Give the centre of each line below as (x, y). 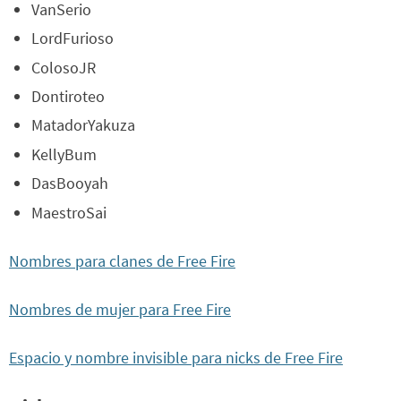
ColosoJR (64, 67)
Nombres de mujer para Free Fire (120, 309)
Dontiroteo (68, 96)
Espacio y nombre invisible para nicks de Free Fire (176, 357)
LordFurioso (73, 38)
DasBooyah (70, 183)
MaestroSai (69, 212)
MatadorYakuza (83, 125)
